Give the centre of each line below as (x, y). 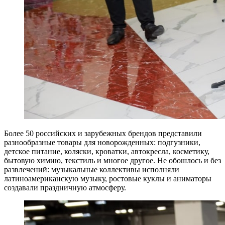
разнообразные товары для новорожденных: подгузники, (102, 143)
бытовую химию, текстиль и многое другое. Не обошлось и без (113, 161)
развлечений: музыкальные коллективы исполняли (92, 170)
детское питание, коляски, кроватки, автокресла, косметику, (107, 152)
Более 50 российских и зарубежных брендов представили (103, 134)
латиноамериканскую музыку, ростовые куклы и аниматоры (108, 179)
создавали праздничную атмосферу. (65, 188)
